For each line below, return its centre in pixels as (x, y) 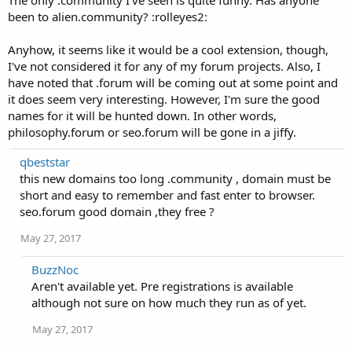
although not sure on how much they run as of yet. (169, 302)
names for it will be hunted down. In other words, (142, 115)
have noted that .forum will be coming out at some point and (173, 82)
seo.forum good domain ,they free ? (117, 211)
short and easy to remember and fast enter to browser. (167, 195)
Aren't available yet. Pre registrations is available (162, 286)
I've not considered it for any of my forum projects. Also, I (164, 66)
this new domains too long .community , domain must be (175, 178)
